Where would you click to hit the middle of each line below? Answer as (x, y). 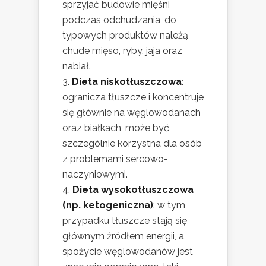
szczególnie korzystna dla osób (132, 143)
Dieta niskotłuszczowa (127, 81)
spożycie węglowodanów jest (128, 251)
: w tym (169, 205)
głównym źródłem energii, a (123, 236)
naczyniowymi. (95, 174)
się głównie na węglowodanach (132, 112)
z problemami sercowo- (115, 159)
